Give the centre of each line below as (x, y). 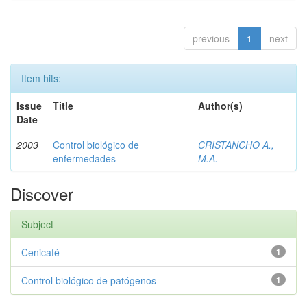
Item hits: (41, 78)
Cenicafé (40, 252)
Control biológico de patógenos (89, 280)
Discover (42, 194)
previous (211, 38)
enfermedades (84, 158)
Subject (37, 224)
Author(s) (220, 106)
